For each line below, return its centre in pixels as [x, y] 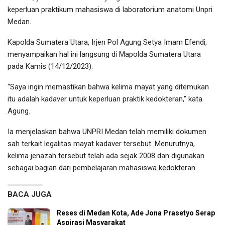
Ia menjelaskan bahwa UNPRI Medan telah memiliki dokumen [107, 131]
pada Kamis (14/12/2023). [50, 66]
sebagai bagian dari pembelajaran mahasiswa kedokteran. [102, 167]
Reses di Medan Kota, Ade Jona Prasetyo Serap [136, 213]
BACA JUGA [30, 194]
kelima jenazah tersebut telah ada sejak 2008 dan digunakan [106, 155]
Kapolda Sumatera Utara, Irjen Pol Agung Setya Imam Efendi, [107, 42]
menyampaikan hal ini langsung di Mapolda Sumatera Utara [104, 54]
